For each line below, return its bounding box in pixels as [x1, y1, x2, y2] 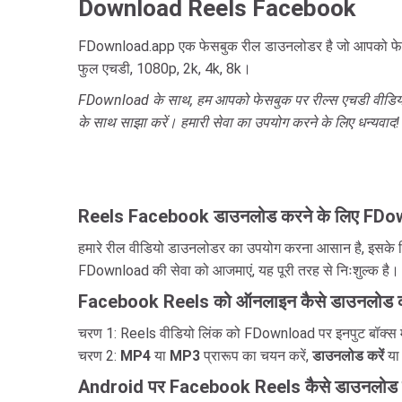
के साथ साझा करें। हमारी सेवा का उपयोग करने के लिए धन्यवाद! [78, 114, 399, 131]
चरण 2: [78, 347, 120, 364]
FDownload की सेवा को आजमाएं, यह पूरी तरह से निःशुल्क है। [78, 262, 399, 279]
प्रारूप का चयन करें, [200, 347, 312, 364]
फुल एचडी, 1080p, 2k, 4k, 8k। [78, 60, 251, 77]
